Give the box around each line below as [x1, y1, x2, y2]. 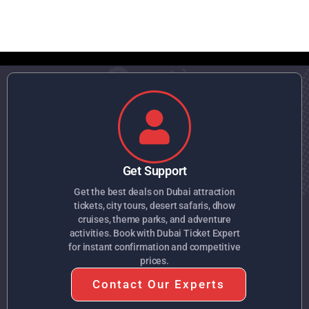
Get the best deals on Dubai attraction [74, 186, 235, 198]
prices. [140, 255, 169, 267]
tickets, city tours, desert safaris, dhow [74, 200, 235, 212]
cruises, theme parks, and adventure [77, 214, 231, 226]
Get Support [122, 163, 187, 179]
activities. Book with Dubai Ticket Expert [69, 228, 240, 239]
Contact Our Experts [92, 277, 225, 292]
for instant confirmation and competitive [68, 241, 241, 253]
